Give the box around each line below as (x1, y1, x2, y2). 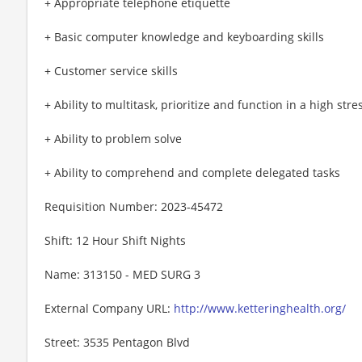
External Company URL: (44, 300, 174, 316)
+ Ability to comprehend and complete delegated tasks (44, 164, 340, 180)
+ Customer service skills (44, 62, 178, 78)
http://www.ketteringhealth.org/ (174, 300, 346, 316)
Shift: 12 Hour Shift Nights (44, 232, 186, 248)
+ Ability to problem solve (44, 130, 182, 146)
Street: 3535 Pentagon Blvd (44, 334, 190, 350)
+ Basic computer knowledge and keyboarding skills (44, 28, 324, 44)
